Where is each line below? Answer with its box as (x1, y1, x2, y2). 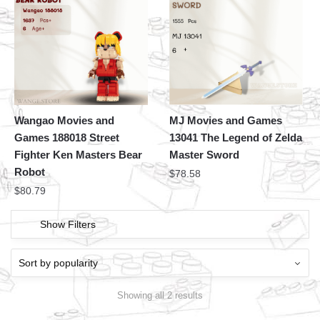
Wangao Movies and (14, 114, 114, 127)
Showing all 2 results (117, 289, 203, 301)
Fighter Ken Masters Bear (14, 149, 142, 161)
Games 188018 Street (14, 131, 119, 144)
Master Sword (169, 149, 240, 161)
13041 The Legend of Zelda (169, 131, 303, 144)
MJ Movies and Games (169, 114, 283, 127)
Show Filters (40, 219, 96, 231)
